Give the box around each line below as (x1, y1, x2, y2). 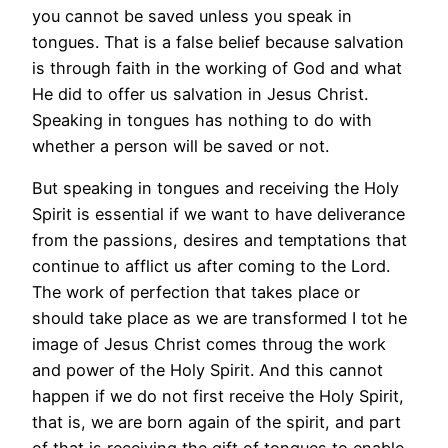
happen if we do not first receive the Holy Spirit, (32, 386, 404, 407)
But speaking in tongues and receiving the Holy (32, 178, 399, 199)
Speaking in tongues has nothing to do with (32, 109, 372, 130)
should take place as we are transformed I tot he (32, 308, 407, 329)
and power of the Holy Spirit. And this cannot (32, 360, 383, 381)
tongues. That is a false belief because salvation (32, 31, 404, 52)
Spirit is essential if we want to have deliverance (32, 204, 405, 225)
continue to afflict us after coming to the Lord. (32, 256, 390, 277)
